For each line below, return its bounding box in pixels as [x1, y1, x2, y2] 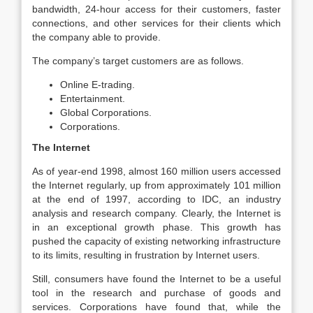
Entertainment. [60, 93, 125, 104]
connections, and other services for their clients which [32, 17, 281, 29]
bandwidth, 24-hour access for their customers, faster [32, 3, 281, 15]
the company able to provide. [32, 31, 161, 43]
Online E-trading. [60, 79, 135, 90]
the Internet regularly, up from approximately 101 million [32, 180, 281, 191]
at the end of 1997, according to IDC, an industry [32, 194, 281, 205]
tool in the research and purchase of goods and [32, 287, 281, 298]
